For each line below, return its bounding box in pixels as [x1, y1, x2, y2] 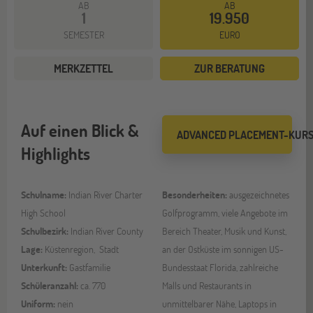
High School [21, 206, 66, 220]
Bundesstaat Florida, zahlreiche [162, 261, 278, 275]
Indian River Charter [68, 188, 143, 202]
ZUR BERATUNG [194, 61, 265, 76]
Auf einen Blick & [21, 119, 138, 142]
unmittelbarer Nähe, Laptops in [162, 297, 277, 311]
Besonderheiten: [162, 188, 229, 202]
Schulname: [21, 188, 68, 202]
